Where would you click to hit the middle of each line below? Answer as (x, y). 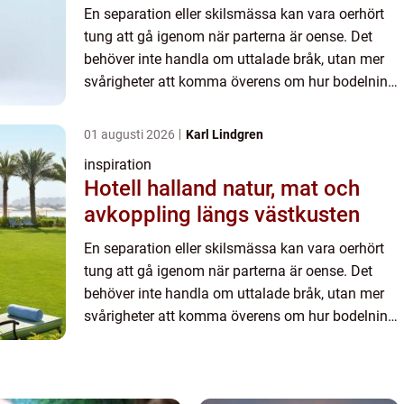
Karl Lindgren (225, 134)
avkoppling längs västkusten (222, 215)
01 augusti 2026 (131, 134)
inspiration (118, 165)
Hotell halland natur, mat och (153, 188)
